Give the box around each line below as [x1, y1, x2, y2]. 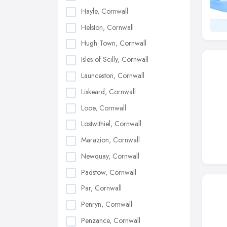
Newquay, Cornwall [81, 150, 139, 161]
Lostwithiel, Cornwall [81, 119, 141, 129]
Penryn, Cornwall [81, 199, 132, 210]
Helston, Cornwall [81, 22, 134, 32]
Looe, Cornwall [81, 102, 126, 113]
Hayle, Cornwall [81, 6, 128, 16]
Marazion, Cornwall [81, 135, 140, 145]
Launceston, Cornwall [81, 70, 144, 81]
